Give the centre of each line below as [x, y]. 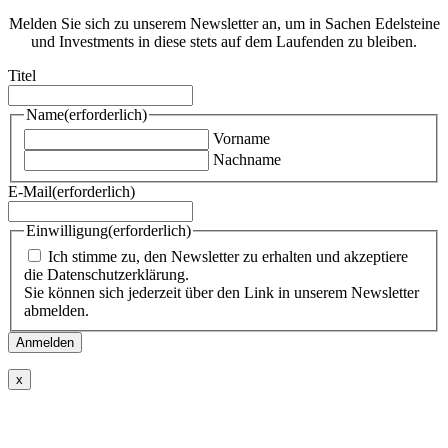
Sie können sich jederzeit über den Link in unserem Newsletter [221, 292]
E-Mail [30, 192]
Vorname [241, 139]
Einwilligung [67, 231]
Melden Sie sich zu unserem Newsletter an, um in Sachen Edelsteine [224, 23]
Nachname [247, 160]
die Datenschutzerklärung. [106, 274]
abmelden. [56, 310]
